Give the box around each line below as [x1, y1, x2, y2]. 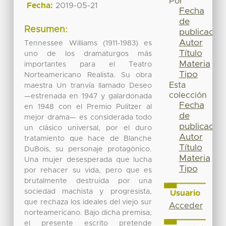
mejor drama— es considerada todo [24, 114, 152, 121]
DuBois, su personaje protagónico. [24, 145, 152, 153]
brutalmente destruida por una [24, 177, 152, 185]
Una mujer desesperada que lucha [24, 156, 152, 163]
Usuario [169, 189, 200, 197]
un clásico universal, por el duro [24, 124, 152, 132]
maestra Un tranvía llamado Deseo [24, 82, 152, 89]
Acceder [168, 201, 203, 210]
